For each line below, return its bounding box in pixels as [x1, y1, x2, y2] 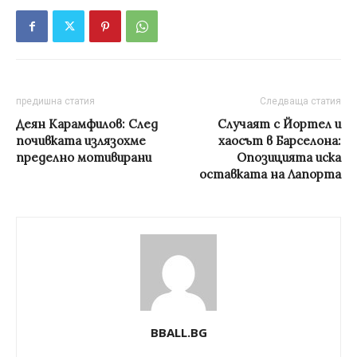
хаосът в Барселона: [218, 133, 341, 149]
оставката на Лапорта [199, 167, 341, 182]
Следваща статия [260, 96, 341, 108]
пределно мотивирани [16, 150, 151, 166]
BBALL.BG [150, 324, 207, 341]
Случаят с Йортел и [218, 116, 341, 132]
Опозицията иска [237, 150, 341, 166]
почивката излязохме [16, 133, 146, 149]
